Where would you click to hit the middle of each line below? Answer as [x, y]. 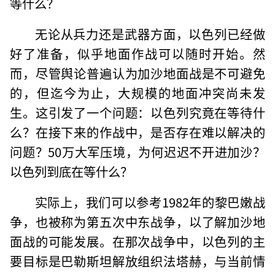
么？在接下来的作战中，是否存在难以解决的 [137, 132]
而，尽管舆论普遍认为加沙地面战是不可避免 [137, 73]
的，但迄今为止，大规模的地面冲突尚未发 [137, 92]
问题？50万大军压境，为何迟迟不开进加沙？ [137, 151]
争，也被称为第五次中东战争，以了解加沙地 [137, 221]
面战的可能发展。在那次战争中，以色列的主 [137, 241]
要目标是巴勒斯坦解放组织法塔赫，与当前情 [137, 261]
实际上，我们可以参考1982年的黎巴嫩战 [150, 202]
